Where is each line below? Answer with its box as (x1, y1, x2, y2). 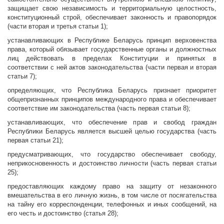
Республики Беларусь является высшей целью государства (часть (7, 127, 216, 135)
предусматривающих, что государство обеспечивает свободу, (7, 150, 216, 158)
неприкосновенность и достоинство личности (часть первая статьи (7, 159, 216, 167)
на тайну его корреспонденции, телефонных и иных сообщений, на (7, 200, 216, 208)
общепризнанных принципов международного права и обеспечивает (7, 95, 216, 103)
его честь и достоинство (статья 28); (7, 209, 118, 217)
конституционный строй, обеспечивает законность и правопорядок (7, 13, 216, 21)
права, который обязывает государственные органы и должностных (7, 45, 216, 53)
